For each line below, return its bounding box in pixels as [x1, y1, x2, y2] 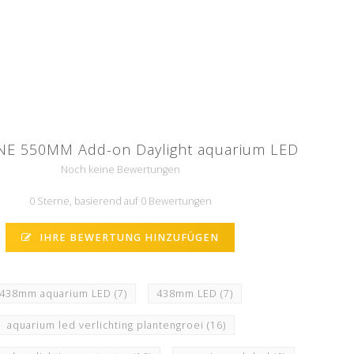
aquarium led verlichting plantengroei [6, 318, 207, 332]
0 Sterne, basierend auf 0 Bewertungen [28, 194, 212, 208]
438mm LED [156, 286, 221, 300]
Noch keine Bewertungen [60, 162, 180, 176]
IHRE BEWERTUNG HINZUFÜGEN [36, 230, 220, 244]
